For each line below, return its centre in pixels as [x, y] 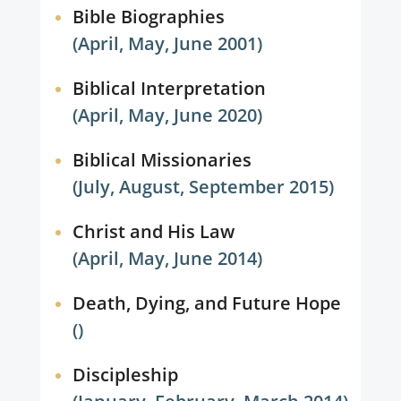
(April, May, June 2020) [168, 115]
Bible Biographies [148, 17]
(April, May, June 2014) [168, 258]
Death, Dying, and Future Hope [206, 303]
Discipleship [125, 375]
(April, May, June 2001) [168, 43]
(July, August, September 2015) [204, 187]
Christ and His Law [153, 231]
